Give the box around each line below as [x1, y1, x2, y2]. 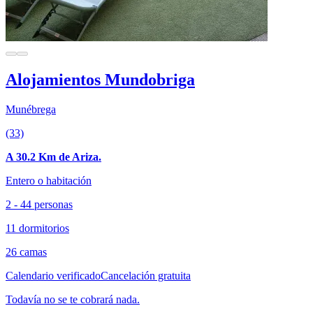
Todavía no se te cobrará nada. [6, 293, 140, 306]
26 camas [6, 246, 47, 259]
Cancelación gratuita [101, 270, 191, 282]
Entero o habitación [6, 175, 92, 187]
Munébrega [6, 103, 56, 116]
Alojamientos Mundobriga [6, 71, 195, 89]
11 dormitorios [6, 222, 69, 235]
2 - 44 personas [6, 198, 73, 211]
